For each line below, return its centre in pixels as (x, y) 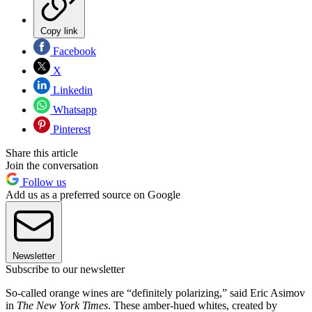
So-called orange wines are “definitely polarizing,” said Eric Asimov (155, 292)
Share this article (42, 153)
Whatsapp (73, 109)
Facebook (73, 51)
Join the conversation (52, 165)
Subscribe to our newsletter (65, 269)
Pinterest (70, 129)
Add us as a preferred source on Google (93, 194)
